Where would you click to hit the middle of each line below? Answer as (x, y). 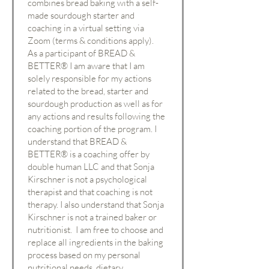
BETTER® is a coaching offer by (89, 154)
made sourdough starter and (81, 15)
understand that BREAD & (77, 141)
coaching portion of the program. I (92, 129)
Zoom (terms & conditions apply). (91, 41)
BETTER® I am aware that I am (86, 66)
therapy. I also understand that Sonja (96, 204)
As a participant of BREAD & (81, 53)
